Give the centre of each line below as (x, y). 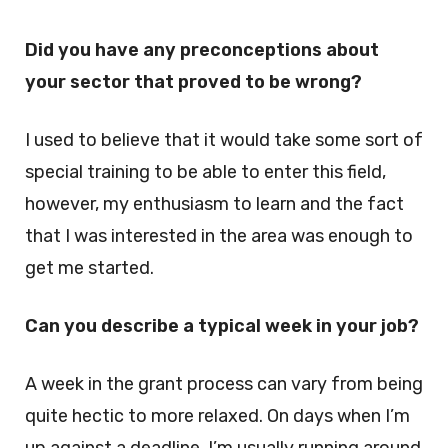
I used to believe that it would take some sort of (224, 140)
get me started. (89, 268)
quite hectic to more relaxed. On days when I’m (217, 416)
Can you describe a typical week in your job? (222, 326)
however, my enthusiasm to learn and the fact (214, 204)
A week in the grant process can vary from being (224, 384)
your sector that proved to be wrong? (193, 82)
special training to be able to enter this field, (205, 172)
